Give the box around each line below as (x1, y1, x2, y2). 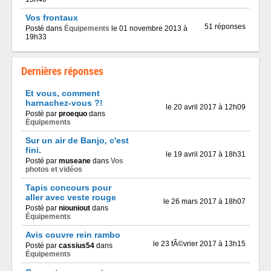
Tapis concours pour (25, 183, 111, 192)
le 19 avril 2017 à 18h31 (166, 150, 246, 158)
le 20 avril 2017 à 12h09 (166, 103, 246, 111)
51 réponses (204, 22, 246, 31)
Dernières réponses (21, 64, 103, 78)
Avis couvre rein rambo (25, 230, 120, 240)
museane (59, 157, 91, 165)
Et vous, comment (25, 88, 100, 98)
